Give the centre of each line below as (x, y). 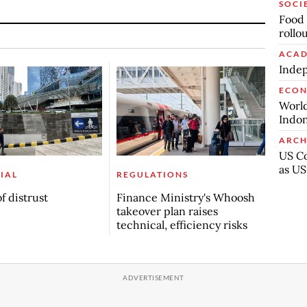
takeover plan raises (167, 211)
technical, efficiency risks (182, 224)
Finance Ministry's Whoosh (185, 197)
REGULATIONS (152, 174)
